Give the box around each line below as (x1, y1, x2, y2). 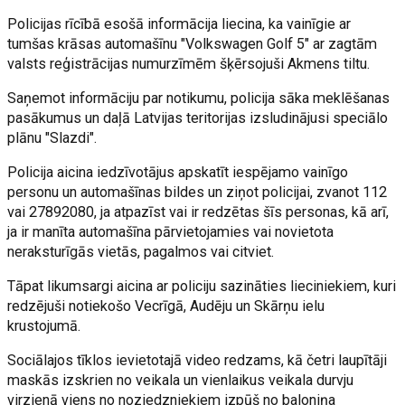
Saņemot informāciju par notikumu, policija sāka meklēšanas (7, 89, 391, 107)
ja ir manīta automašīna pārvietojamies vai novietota (7, 223, 334, 240)
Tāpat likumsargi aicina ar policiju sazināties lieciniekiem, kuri (7, 278, 397, 295)
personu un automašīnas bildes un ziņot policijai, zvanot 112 (7, 184, 388, 201)
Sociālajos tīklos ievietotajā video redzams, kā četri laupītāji (7, 352, 388, 369)
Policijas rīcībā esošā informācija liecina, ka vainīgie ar (7, 15, 352, 33)
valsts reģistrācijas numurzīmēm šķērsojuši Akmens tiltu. (7, 55, 371, 72)
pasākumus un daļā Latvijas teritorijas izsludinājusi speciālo (7, 109, 389, 127)
